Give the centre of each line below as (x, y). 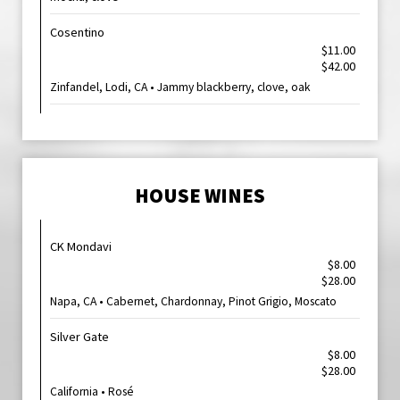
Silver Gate (79, 337)
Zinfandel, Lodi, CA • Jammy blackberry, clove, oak (180, 87)
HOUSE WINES (200, 196)
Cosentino (77, 32)
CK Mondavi (81, 246)
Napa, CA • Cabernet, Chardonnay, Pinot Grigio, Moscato (193, 301)
